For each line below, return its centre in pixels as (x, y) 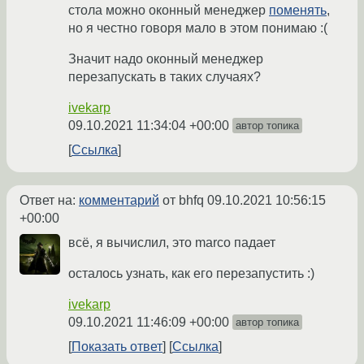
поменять (298, 11)
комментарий (119, 201)
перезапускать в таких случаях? (165, 77)
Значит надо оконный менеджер (166, 59)
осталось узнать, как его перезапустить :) (191, 274)
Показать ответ (117, 347)
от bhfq (183, 201)
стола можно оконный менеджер (169, 11)
